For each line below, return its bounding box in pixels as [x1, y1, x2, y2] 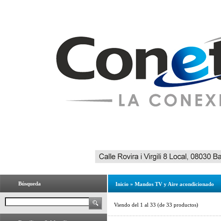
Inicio [115, 181, 129, 187]
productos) [172, 202, 198, 208]
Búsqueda [18, 181, 41, 186]
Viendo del [114, 202, 140, 208]
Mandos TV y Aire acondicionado [135, 181, 214, 187]
